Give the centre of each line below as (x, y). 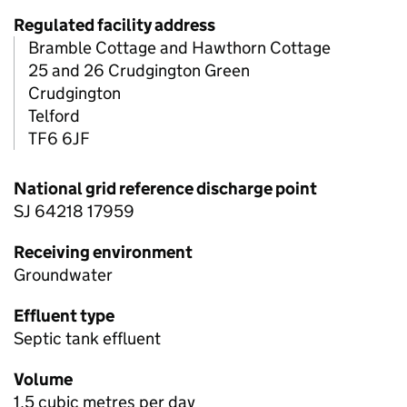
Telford (54, 116)
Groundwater (63, 275)
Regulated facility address (114, 25)
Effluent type (64, 316)
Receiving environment (103, 253)
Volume (43, 380)
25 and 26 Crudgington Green (139, 71)
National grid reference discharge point (165, 189)
